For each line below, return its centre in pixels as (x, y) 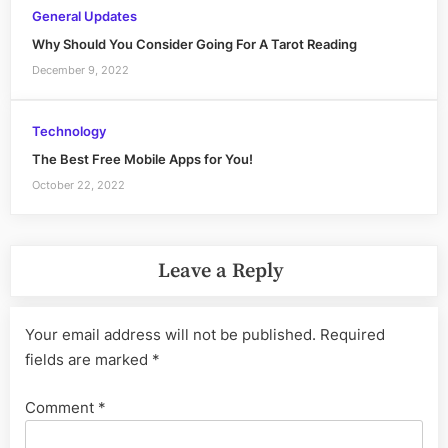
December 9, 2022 (80, 70)
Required (352, 335)
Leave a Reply (220, 271)
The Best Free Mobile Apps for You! (142, 159)
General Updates (84, 16)
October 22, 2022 (78, 185)
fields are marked (88, 360)
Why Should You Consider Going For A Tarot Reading (194, 44)
